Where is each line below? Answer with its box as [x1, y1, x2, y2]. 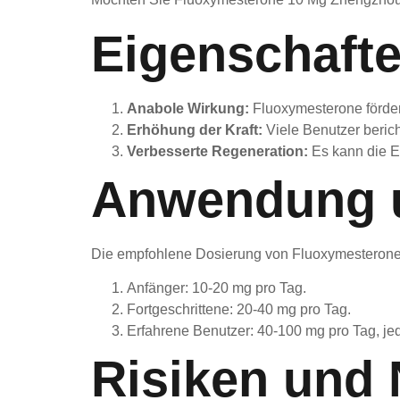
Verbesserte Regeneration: [127, 143, 308, 159]
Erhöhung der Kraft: [127, 121, 262, 137]
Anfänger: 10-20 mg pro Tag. [127, 280, 306, 296]
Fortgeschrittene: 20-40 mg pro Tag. [127, 302, 351, 318]
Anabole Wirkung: [127, 100, 249, 116]
